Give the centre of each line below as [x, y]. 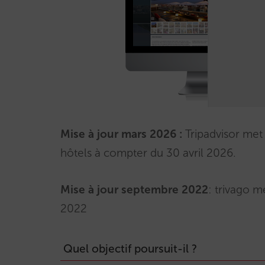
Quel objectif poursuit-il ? [130, 249]
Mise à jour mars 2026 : [121, 134]
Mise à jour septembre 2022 [134, 190]
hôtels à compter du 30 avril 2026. [148, 153]
